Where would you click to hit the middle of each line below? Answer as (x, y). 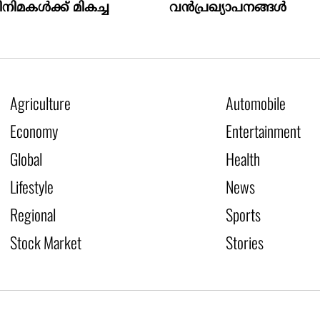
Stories (244, 242)
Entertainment (263, 131)
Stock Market (46, 242)
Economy (34, 131)
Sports (243, 215)
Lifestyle (32, 187)
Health (242, 159)
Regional (33, 215)
